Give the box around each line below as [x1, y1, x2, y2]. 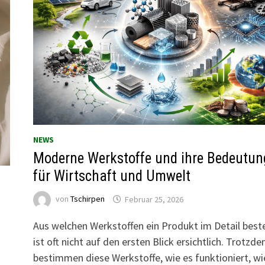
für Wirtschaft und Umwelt [33, 167, 190, 185]
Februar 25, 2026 [124, 193, 183, 205]
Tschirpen [70, 193, 105, 205]
